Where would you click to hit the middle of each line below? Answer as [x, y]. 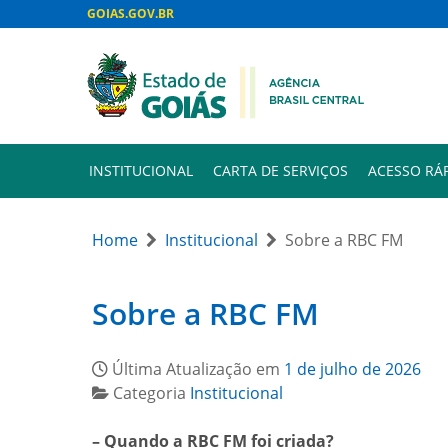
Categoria [151, 393]
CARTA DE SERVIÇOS [280, 170]
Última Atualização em [198, 369]
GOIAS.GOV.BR [130, 13]
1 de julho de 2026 [352, 369]
